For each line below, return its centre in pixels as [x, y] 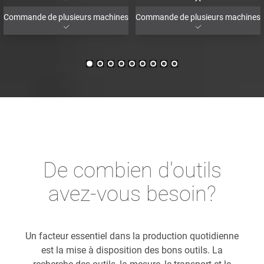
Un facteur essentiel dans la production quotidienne [132, 236]
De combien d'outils [132, 170]
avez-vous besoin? [132, 194]
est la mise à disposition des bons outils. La [132, 250]
